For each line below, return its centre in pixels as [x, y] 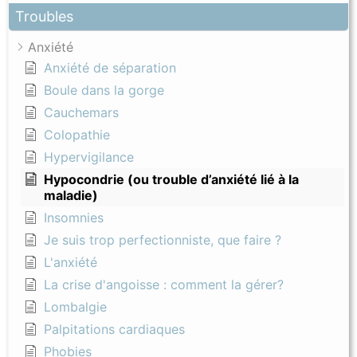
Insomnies [74, 218]
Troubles [44, 17]
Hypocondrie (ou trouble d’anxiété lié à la [171, 180]
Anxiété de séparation [110, 68]
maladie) [71, 196]
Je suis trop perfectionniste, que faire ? [163, 240]
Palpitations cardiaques [114, 330]
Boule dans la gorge [104, 90]
